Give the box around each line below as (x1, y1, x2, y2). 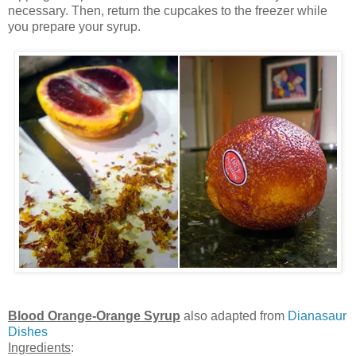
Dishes (8, 325, 48, 339)
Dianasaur (288, 309, 346, 323)
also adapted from (180, 309, 288, 323)
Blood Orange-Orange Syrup (8, 309, 180, 323)
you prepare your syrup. (8, 20, 141, 34)
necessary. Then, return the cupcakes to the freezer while (8, 4, 327, 18)
